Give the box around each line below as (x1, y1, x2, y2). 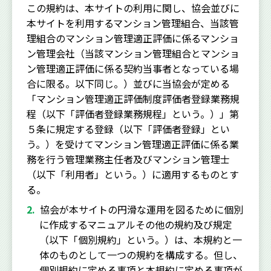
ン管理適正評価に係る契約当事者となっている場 (27, 60, 239, 76)
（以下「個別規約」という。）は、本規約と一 (39, 232, 242, 247)
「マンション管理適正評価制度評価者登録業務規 (27, 91, 240, 106)
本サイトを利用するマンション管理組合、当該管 (27, 15, 239, 30)
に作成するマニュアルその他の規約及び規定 (39, 217, 232, 232)
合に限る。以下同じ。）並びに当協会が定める (27, 76, 230, 91)
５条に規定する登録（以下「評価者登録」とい (27, 121, 230, 136)
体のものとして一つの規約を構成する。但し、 (39, 247, 243, 262)
